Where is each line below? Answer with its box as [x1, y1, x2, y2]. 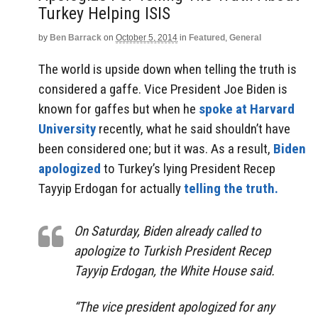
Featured [189, 33, 225, 43]
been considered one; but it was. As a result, [38, 140, 273, 157]
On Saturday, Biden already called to [74, 223, 261, 240]
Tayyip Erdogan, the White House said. [74, 263, 275, 280]
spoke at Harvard [199, 100, 295, 117]
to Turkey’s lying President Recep [101, 160, 275, 177]
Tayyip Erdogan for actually [38, 180, 184, 197]
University [38, 120, 96, 137]
